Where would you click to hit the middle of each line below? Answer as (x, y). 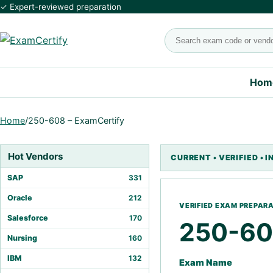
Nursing (22, 238)
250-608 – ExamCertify (76, 120)
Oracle (20, 198)
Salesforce (28, 218)
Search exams (197, 36)
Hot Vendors (35, 156)
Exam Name (206, 263)
